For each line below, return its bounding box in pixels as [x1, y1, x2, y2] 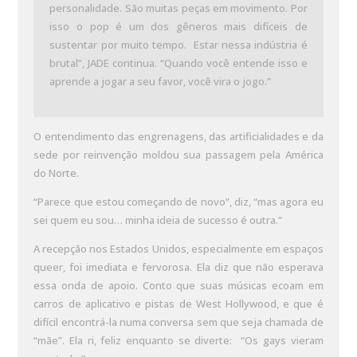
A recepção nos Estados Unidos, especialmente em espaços [33, 241, 324, 256]
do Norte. [33, 166, 82, 180]
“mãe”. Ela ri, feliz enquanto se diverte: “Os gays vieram [33, 333, 324, 347]
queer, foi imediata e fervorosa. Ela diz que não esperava [33, 260, 324, 274]
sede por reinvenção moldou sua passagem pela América [33, 147, 324, 162]
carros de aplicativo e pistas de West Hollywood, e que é [33, 296, 324, 311]
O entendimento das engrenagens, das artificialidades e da [33, 129, 324, 143]
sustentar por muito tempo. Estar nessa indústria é [49, 37, 308, 52]
